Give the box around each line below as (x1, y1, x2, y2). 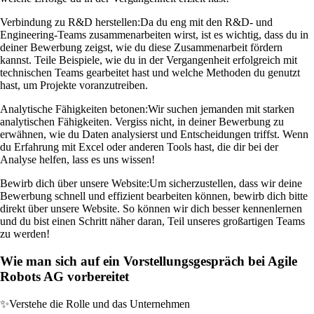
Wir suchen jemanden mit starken (148, 103, 294, 116)
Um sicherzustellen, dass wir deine (149, 177, 302, 190)
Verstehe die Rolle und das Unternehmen (9, 297, 190, 310)
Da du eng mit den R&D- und (140, 16, 273, 29)
